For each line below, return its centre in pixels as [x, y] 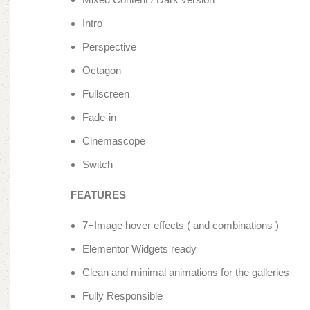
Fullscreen [106, 94]
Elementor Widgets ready [139, 249]
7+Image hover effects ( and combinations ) [181, 226]
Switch [98, 165]
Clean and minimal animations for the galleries [186, 273]
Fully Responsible [122, 296]
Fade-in [99, 118]
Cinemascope [114, 141]
